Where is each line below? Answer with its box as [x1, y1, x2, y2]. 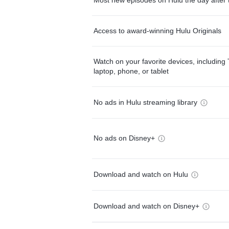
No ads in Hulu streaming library [94, 98, 197, 106]
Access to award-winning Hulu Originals [94, 26, 221, 35]
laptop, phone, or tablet [94, 66, 169, 75]
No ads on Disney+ [94, 134, 155, 143]
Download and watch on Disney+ [94, 201, 199, 210]
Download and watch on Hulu [94, 170, 188, 178]
